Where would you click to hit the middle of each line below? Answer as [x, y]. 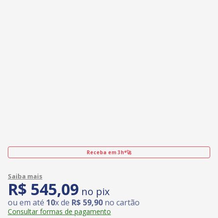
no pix [94, 191]
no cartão [121, 202]
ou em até [27, 202]
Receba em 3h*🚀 [109, 152]
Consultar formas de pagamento [59, 211]
